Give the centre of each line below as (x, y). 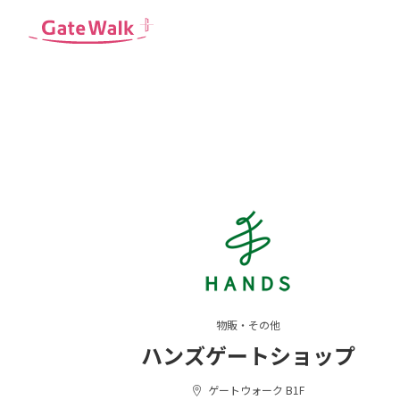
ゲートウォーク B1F (254, 389)
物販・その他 (248, 324)
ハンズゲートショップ (248, 354)
